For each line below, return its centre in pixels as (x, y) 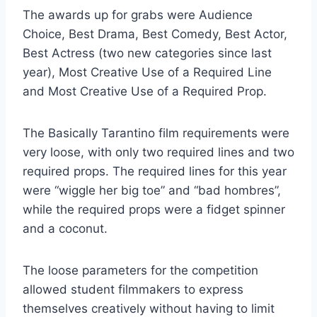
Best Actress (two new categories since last (147, 53)
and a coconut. (65, 229)
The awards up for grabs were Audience (138, 15)
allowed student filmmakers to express (133, 290)
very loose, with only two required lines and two (158, 152)
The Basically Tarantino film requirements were (156, 133)
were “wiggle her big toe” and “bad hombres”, (152, 191)
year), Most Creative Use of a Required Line (147, 73)
